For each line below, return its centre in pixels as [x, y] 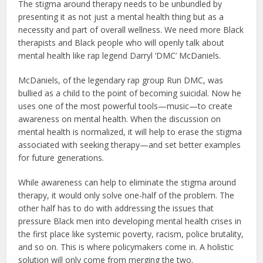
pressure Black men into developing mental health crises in [130, 221]
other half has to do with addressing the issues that [116, 208]
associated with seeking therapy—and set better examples [130, 144]
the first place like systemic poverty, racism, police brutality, [131, 234]
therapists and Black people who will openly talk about [122, 42]
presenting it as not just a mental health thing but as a [121, 16]
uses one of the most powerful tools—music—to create [126, 106]
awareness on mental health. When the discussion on [120, 119]
